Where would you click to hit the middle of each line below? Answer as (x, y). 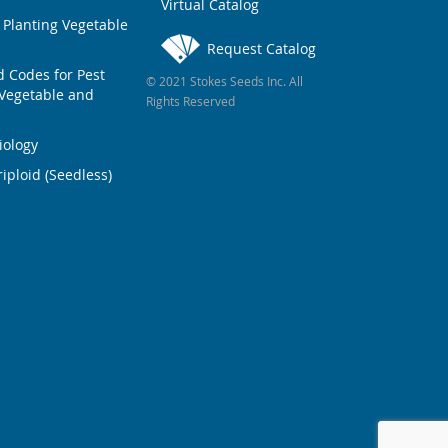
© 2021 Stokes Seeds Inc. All (224, 81)
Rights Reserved (190, 101)
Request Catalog (261, 49)
